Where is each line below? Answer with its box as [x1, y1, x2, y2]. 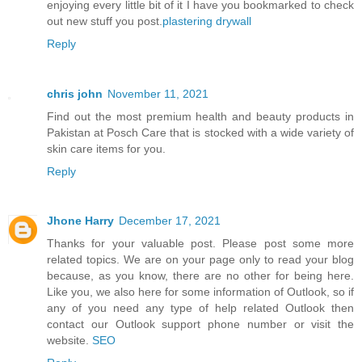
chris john [47, 86, 103, 100]
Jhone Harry [47, 214, 114, 228]
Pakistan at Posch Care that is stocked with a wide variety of [47, 125, 354, 139]
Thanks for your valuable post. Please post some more [47, 237, 354, 250]
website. [47, 334, 92, 347]
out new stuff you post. [47, 14, 162, 27]
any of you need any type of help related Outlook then [47, 301, 354, 315]
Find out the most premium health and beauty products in [47, 109, 354, 123]
